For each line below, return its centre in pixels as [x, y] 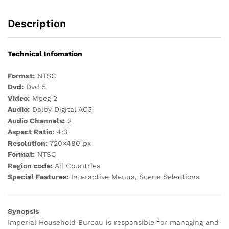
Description [37, 24]
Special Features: [38, 177]
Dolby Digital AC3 [61, 109]
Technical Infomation [45, 54]
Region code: [30, 165]
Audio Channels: [36, 120]
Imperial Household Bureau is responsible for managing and [113, 222]
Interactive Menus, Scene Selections [134, 177]
